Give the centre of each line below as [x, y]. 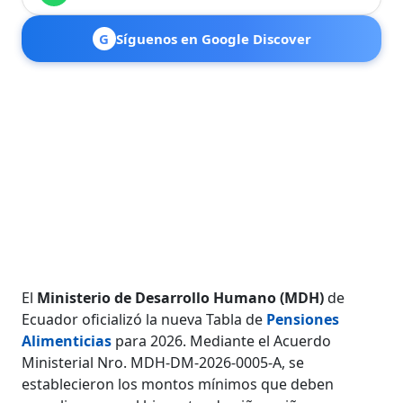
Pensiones [303, 319]
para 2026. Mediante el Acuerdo [224, 340]
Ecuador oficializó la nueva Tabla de [144, 319]
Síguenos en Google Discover [213, 38]
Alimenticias [67, 340]
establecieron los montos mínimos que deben [178, 384]
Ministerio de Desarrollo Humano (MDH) [181, 297]
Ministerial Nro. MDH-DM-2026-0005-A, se [163, 362]
